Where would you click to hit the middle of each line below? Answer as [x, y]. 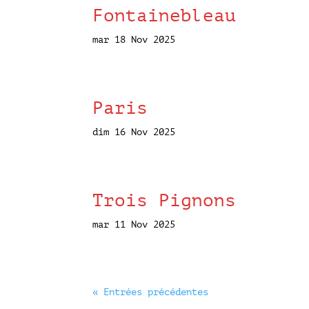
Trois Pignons [165, 200]
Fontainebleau [165, 15]
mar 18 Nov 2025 [134, 39]
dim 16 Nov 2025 [134, 132]
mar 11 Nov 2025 [134, 224]
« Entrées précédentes [151, 292]
